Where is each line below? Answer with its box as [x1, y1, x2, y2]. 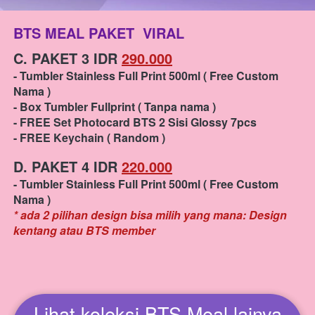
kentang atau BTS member [13, 222, 155, 239]
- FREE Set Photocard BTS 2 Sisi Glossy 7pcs [13, 114, 257, 131]
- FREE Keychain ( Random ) [13, 129, 165, 146]
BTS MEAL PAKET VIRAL [13, 22, 184, 44]
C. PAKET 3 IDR [13, 48, 122, 69]
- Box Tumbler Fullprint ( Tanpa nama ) [13, 98, 216, 115]
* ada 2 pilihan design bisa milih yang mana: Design [13, 207, 287, 224]
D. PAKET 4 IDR [13, 156, 122, 177]
